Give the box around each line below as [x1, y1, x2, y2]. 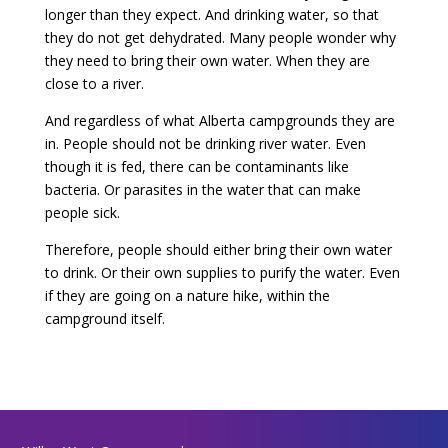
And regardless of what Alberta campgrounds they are [44, 110, 395, 130]
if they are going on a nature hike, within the [44, 285, 330, 305]
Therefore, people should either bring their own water [44, 239, 392, 259]
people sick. [44, 202, 120, 222]
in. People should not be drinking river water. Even [44, 133, 366, 153]
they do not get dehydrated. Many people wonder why [44, 27, 396, 47]
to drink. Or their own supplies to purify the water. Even [44, 262, 400, 282]
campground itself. [44, 308, 165, 328]
